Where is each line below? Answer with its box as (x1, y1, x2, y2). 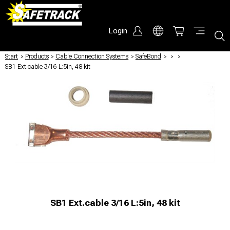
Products (25, 53, 49, 60)
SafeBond (135, 53, 161, 60)
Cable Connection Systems (55, 53, 129, 60)
